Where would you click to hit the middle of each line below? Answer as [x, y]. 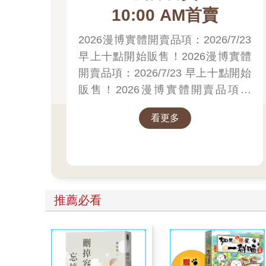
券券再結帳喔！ [116, 123]
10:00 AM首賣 [165, 15]
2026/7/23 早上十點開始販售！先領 [165, 106]
